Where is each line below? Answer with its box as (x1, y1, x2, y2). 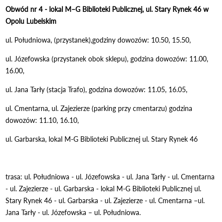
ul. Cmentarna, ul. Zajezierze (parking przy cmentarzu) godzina (5, 104, 193, 112)
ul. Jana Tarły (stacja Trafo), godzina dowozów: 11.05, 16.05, (5, 85, 188, 94)
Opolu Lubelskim (5, 16, 57, 25)
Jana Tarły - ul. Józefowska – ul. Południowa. (5, 208, 141, 217)
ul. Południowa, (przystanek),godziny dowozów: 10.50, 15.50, (5, 35, 191, 44)
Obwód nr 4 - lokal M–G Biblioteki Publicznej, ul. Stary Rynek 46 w (5, 4, 209, 13)
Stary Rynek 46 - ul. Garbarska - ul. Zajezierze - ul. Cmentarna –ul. (5, 196, 205, 205)
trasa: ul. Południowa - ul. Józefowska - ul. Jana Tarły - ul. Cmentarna (5, 172, 215, 181)
